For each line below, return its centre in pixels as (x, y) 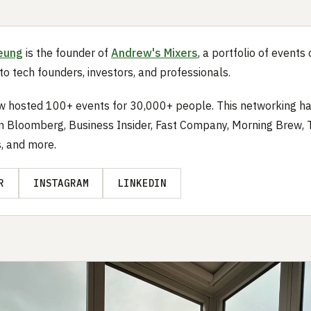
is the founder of (67, 52)
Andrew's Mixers (154, 52)
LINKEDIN (142, 183)
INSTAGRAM (61, 183)
